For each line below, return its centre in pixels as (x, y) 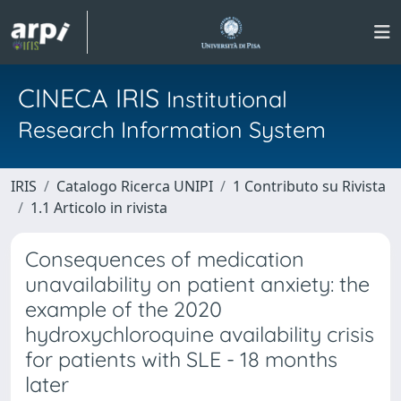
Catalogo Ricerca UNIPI (135, 186)
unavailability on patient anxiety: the (197, 284)
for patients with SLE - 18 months (181, 359)
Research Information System (172, 129)
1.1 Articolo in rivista (99, 208)
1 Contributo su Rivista (309, 186)
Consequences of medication (165, 259)
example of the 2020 (124, 309)
